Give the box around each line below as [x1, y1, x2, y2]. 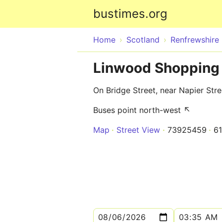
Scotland [126, 35, 160, 45]
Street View [116, 125, 160, 135]
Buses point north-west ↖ [93, 105, 191, 115]
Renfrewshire [170, 35, 219, 45]
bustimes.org [93, 6, 167, 21]
